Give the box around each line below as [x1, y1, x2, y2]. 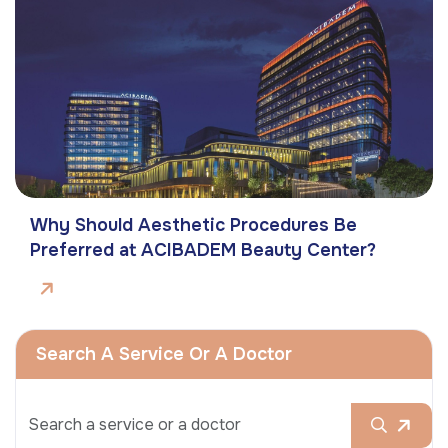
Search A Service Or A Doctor [36, 342, 292, 365]
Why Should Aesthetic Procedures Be [30, 213, 357, 236]
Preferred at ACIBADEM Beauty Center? [30, 238, 376, 261]
